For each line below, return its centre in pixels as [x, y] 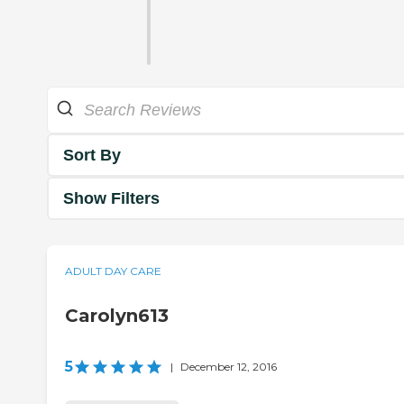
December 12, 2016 [229, 367]
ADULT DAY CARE [113, 271]
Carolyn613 [117, 316]
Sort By [92, 155]
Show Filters [111, 198]
